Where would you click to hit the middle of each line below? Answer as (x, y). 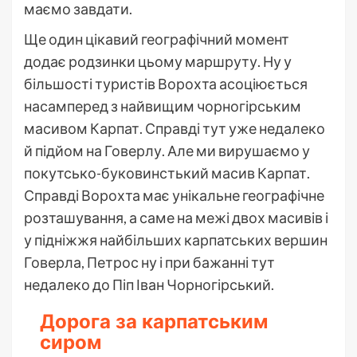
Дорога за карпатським (154, 321)
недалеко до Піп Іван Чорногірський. (149, 284)
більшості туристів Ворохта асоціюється (166, 83)
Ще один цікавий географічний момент (157, 39)
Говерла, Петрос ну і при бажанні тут (149, 262)
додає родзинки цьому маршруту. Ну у (158, 61)
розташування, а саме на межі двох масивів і (176, 217)
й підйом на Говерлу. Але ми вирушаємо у (167, 150)
